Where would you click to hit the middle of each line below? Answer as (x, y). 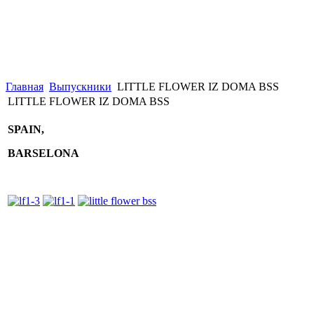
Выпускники (80, 87)
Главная (25, 87)
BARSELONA (43, 153)
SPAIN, (26, 129)
